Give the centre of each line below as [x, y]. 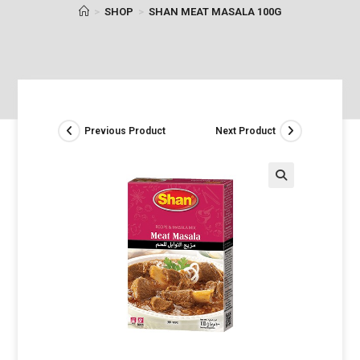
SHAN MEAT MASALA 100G [215, 12]
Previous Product [125, 131]
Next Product [245, 131]
